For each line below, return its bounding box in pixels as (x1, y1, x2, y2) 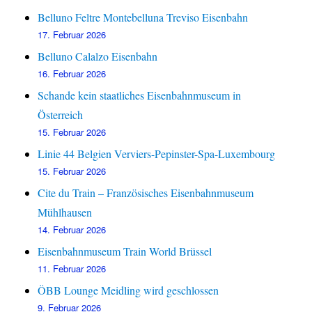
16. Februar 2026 (38, 67, 107, 81)
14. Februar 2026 (38, 223, 107, 237)
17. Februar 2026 (38, 28, 107, 42)
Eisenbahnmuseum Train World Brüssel (38, 244, 212, 259)
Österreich (38, 107, 84, 123)
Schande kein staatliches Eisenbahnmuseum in (38, 88, 242, 103)
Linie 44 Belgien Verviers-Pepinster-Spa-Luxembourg (38, 146, 276, 162)
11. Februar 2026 (38, 262, 107, 276)
